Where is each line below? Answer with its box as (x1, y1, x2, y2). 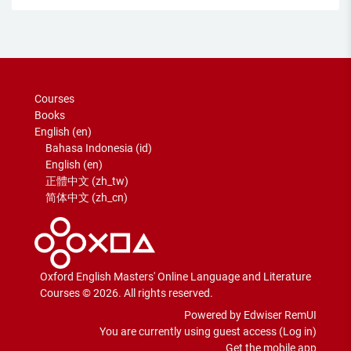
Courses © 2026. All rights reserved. (40, 287, 213, 300)
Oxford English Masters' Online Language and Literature (40, 270, 311, 284)
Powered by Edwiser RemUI (184, 309, 317, 322)
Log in (283, 325, 313, 338)
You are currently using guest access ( (100, 325, 283, 338)
